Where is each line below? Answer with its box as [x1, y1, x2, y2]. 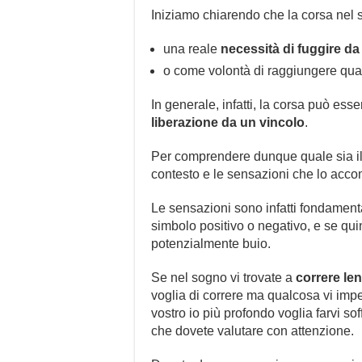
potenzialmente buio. [151, 236, 271, 250]
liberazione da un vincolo [151, 115, 305, 129]
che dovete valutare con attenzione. [151, 323, 354, 338]
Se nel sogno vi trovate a [151, 270, 296, 284]
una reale [163, 41, 221, 56]
